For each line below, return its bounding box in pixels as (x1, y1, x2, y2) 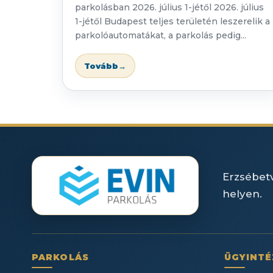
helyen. (222, 188, 262, 200)
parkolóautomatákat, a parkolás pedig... (75, 30, 246, 41)
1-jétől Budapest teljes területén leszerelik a (75, 16, 270, 27)
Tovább (84, 60, 118, 71)
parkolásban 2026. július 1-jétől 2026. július (75, 2, 264, 13)
